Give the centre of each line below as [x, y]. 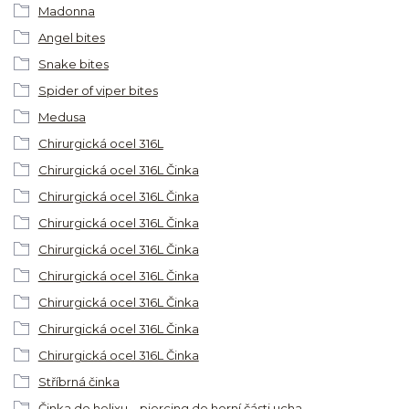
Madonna [66, 11]
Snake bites [73, 64]
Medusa [62, 117]
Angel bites [71, 38]
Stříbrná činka [79, 382]
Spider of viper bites [98, 91]
